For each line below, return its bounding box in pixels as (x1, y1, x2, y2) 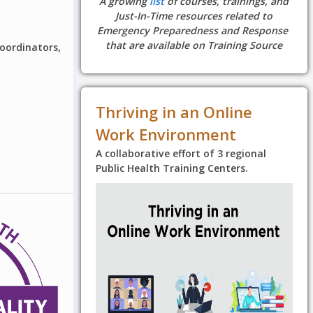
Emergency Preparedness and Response (97, 23, 291, 37)
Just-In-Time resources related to (115, 8, 273, 22)
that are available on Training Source (105, 38, 283, 52)
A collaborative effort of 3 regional (95, 147, 266, 161)
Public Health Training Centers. (95, 161, 248, 175)
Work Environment (95, 124, 236, 145)
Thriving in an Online (95, 102, 252, 123)
